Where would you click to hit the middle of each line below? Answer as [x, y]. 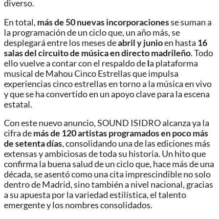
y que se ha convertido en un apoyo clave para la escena [107, 94]
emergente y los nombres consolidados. [78, 205]
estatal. [18, 104]
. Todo [202, 53]
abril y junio [140, 43]
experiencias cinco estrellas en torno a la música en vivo [108, 84]
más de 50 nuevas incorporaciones [103, 22]
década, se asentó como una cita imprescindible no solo [107, 175]
